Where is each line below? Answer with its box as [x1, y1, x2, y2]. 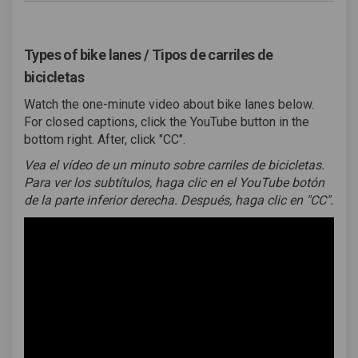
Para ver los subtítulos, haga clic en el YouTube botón [24, 175, 324, 191]
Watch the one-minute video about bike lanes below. [24, 97, 314, 113]
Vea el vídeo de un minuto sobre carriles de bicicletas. [24, 157, 324, 173]
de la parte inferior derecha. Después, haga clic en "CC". [24, 193, 333, 209]
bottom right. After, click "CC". [24, 132, 185, 148]
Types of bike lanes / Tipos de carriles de [24, 46, 273, 64]
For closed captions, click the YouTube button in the [24, 114, 309, 130]
